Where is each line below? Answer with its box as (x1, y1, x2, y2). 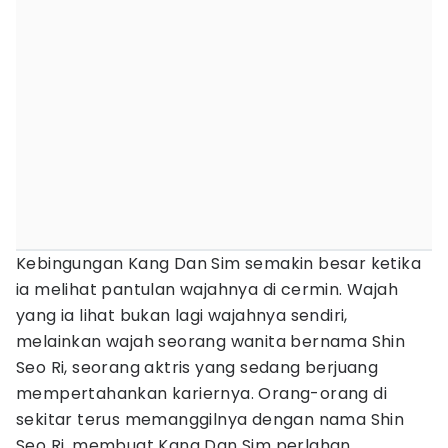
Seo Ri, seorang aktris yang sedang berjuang (16, 356, 379, 379)
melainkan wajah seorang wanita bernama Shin (16, 330, 406, 353)
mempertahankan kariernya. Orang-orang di (16, 382, 387, 405)
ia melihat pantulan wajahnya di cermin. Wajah (16, 278, 398, 301)
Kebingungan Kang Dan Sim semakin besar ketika (16, 252, 421, 275)
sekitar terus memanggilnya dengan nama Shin (16, 408, 405, 431)
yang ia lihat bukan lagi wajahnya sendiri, (16, 304, 348, 327)
